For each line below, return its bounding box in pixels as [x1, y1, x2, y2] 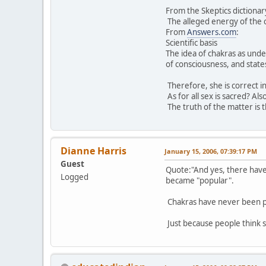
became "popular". [166, 175, 234, 186]
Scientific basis [166, 37, 217, 48]
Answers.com [187, 26, 236, 37]
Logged [61, 171, 88, 182]
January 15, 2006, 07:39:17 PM [164, 146, 257, 156]
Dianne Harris [61, 144, 126, 157]
